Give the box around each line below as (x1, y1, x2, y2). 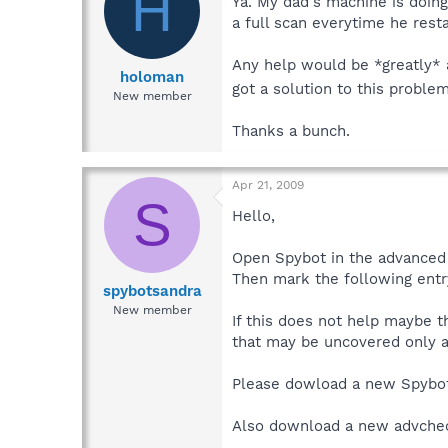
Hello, (232, 207, 275, 226)
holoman (120, 67, 184, 86)
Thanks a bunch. (232, 122, 350, 141)
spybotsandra (102, 281, 202, 300)
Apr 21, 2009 (232, 178, 304, 193)
